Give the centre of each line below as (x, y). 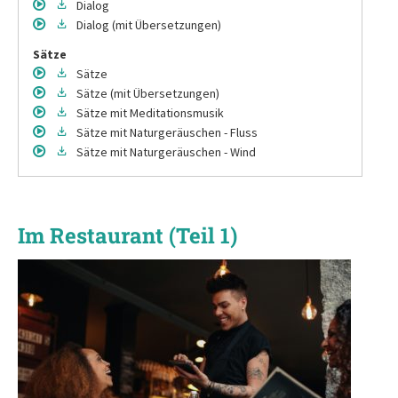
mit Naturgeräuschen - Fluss (184, 132)
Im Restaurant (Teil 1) (127, 235)
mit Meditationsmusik (167, 112)
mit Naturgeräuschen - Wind (183, 151)
